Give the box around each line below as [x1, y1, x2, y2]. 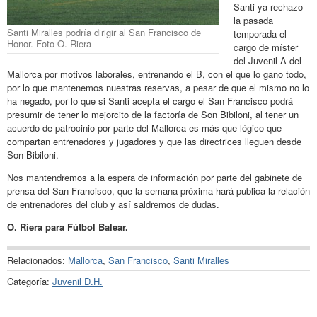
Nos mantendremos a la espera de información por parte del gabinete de [7, 170, 302, 184]
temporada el [234, 26, 287, 40]
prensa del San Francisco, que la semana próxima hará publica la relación [7, 183, 310, 197]
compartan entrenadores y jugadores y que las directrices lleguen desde [7, 134, 301, 148]
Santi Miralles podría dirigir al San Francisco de [7, 25, 201, 39]
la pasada [234, 13, 273, 27]
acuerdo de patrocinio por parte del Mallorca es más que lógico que [7, 120, 282, 134]
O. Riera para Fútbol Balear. [7, 219, 128, 234]
